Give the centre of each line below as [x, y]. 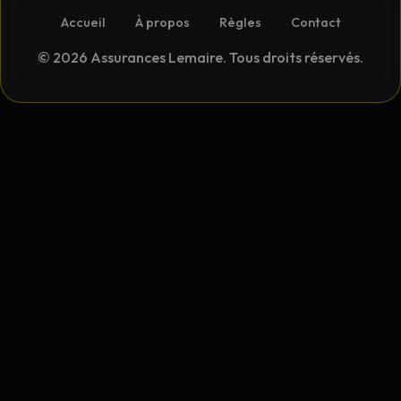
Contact [316, 22]
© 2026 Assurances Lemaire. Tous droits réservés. [200, 57]
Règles [240, 22]
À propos [162, 22]
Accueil [83, 22]
